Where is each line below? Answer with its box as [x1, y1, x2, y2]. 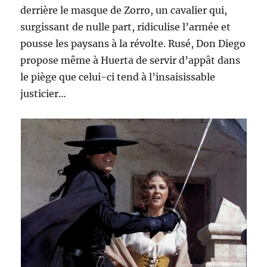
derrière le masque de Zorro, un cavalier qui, [20, 4, 228, 16]
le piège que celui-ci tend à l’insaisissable [20, 70, 216, 83]
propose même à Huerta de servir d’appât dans [20, 54, 241, 66]
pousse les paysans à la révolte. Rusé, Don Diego [20, 37, 246, 49]
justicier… [20, 87, 67, 100]
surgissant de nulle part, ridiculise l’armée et [20, 20, 231, 33]
